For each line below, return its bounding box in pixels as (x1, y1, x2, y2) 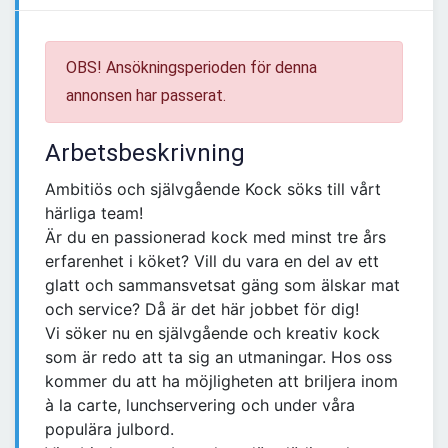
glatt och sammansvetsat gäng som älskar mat (45, 275, 400, 296)
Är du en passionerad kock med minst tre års (45, 227, 386, 248)
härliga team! (45, 203, 143, 224)
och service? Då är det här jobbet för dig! (45, 299, 359, 320)
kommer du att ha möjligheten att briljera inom (45, 371, 398, 392)
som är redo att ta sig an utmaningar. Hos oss (45, 347, 392, 368)
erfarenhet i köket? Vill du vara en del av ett (45, 251, 379, 272)
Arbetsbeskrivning (45, 139, 245, 168)
